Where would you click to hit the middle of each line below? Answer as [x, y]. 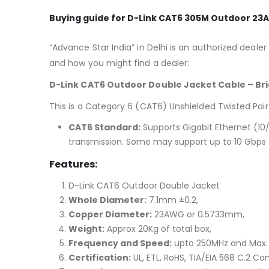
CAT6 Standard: [104, 127]
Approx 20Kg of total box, [158, 228]
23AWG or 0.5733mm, [198, 214]
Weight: [86, 228]
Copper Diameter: [110, 214]
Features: [73, 164]
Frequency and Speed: [120, 243]
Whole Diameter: [107, 200]
